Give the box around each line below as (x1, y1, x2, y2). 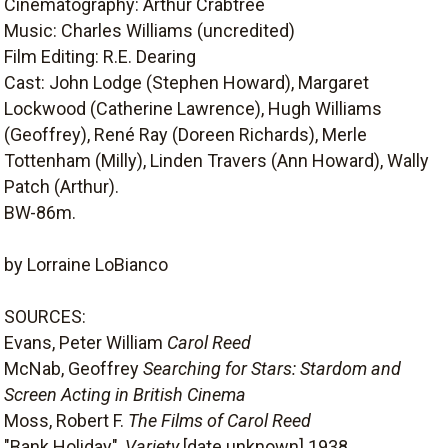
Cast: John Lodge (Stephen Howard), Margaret (4, 71, 369, 93)
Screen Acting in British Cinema (4, 383, 246, 405)
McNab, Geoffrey (4, 357, 143, 379)
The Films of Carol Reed (128, 409, 311, 431)
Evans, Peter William (4, 331, 167, 353)
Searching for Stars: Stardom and (143, 357, 401, 379)
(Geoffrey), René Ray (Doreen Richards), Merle (4, 123, 367, 145)
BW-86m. (4, 201, 76, 223)
